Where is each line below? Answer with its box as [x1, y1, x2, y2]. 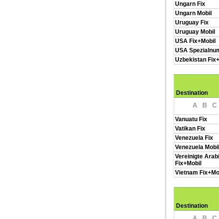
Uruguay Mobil [175, 28, 215, 35]
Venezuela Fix [175, 134, 213, 141]
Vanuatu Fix [175, 116, 207, 123]
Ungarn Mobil [175, 10, 212, 17]
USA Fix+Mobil [175, 38, 216, 44]
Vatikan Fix [175, 125, 205, 132]
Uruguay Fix [175, 19, 209, 26]
